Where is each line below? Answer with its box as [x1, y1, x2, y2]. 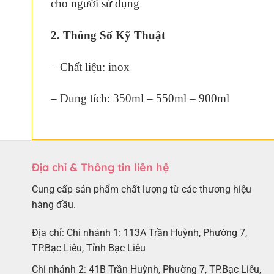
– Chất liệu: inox [51, 60, 130, 73]
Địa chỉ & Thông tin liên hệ [32, 160, 169, 175]
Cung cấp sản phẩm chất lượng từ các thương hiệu [32, 183, 251, 196]
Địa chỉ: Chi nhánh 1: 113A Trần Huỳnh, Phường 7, [32, 227, 247, 239]
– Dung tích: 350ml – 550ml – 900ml [51, 92, 229, 105]
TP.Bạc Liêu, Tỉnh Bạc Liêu [32, 242, 146, 254]
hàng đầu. [32, 199, 76, 211]
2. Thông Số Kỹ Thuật [51, 28, 165, 42]
